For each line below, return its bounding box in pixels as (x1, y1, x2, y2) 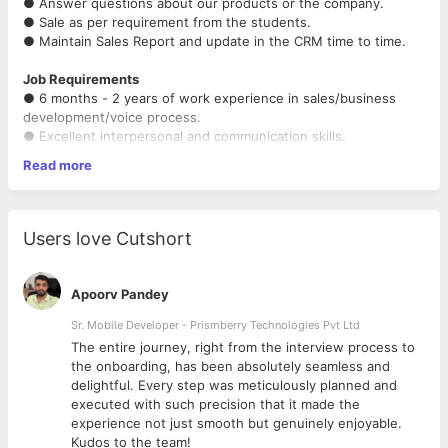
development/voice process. (23, 109, 201, 125)
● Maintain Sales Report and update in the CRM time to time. (23, 33, 406, 49)
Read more (23, 157, 92, 173)
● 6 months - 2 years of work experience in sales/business (23, 90, 396, 106)
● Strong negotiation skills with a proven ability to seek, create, (23, 147, 423, 163)
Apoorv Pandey (71, 286, 169, 302)
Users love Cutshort (23, 228, 192, 249)
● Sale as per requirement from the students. (23, 14, 311, 30)
